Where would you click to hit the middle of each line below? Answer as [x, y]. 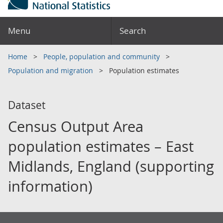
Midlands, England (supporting [111, 166]
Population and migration [52, 70]
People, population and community [103, 56]
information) [50, 186]
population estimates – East [101, 146]
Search [133, 31]
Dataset [27, 105]
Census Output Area [76, 126]
